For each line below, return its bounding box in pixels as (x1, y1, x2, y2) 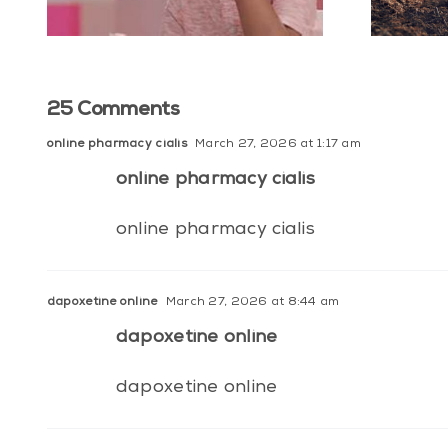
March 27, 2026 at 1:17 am (191, 139, 361, 152)
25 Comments (46, 101, 180, 122)
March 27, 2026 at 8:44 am (162, 297, 340, 310)
